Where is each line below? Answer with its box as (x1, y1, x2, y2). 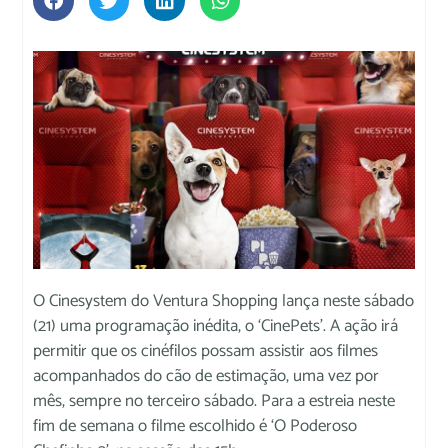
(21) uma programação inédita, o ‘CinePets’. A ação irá (33, 311, 399, 340)
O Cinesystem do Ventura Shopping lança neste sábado (33, 286, 415, 315)
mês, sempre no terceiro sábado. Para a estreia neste (33, 386, 396, 415)
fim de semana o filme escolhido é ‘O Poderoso (33, 411, 358, 440)
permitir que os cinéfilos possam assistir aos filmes (33, 336, 379, 365)
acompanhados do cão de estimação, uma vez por (33, 361, 380, 390)
